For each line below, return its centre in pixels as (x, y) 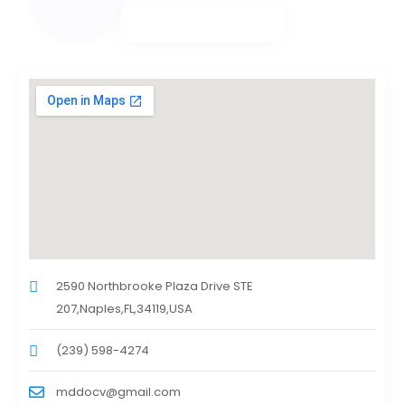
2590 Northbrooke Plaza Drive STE (155, 287)
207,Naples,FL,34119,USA (125, 309)
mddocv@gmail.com (119, 392)
